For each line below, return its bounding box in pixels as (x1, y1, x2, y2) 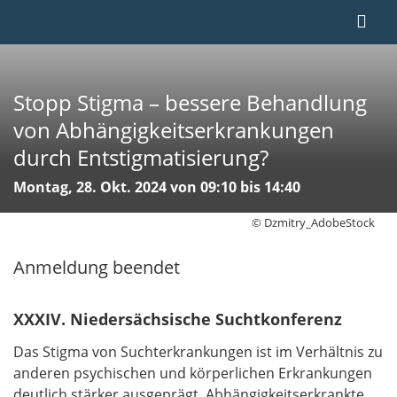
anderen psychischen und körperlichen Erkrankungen (13, 363, 372, 384)
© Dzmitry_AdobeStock (252, 214, 375, 230)
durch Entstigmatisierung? (13, 143, 269, 172)
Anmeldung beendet (13, 254, 180, 279)
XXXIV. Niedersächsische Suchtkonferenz (13, 307, 342, 330)
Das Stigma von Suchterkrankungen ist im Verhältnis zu (13, 342, 383, 362)
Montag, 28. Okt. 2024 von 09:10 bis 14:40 (13, 177, 300, 198)
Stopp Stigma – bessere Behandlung (13, 88, 367, 117)
